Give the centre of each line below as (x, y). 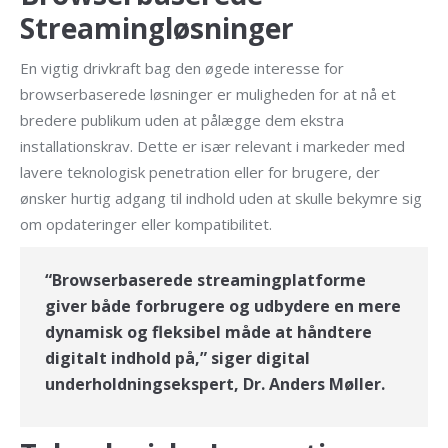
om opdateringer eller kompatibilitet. (146, 224)
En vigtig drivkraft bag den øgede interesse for (182, 68)
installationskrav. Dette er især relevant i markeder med (212, 146)
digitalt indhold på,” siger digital (177, 358)
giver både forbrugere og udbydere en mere (223, 306)
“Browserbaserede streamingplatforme (205, 280)
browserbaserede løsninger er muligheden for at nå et (208, 94)
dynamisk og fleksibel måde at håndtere (208, 332)
